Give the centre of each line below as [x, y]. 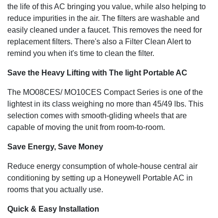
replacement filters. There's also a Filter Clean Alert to [99, 42]
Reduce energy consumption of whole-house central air [102, 166]
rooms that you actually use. [55, 190]
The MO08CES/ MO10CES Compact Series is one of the [105, 92]
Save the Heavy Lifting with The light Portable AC [97, 73]
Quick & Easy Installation [53, 209]
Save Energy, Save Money [55, 147]
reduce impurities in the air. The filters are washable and [103, 18]
